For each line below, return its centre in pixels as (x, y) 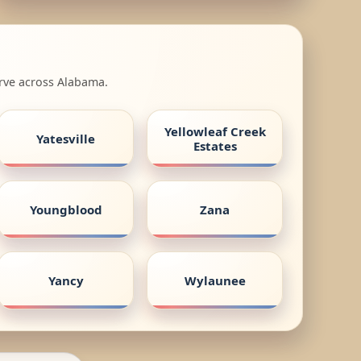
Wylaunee (215, 280)
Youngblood (66, 209)
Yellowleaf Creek (215, 131)
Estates (215, 145)
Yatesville (66, 138)
